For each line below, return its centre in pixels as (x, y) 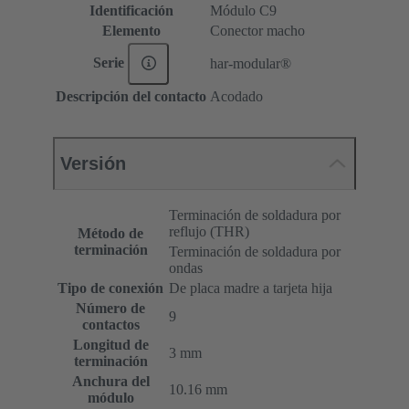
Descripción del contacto (131, 97)
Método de (110, 234)
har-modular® (251, 64)
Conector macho (257, 31)
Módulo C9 (243, 11)
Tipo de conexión (110, 288)
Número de (110, 309)
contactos (110, 325)
